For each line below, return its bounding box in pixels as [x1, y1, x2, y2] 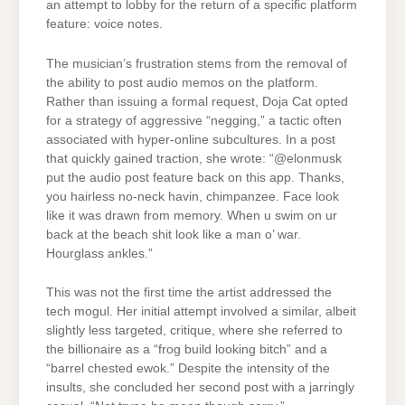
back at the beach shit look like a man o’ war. [46, 227, 301, 241]
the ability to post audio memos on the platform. [46, 75, 318, 89]
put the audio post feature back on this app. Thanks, [46, 170, 344, 184]
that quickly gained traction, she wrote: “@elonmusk [46, 151, 342, 165]
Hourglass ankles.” [46, 246, 153, 260]
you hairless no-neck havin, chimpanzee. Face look [46, 189, 339, 203]
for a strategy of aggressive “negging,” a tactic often [46, 113, 342, 127]
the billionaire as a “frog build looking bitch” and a [46, 342, 327, 356]
